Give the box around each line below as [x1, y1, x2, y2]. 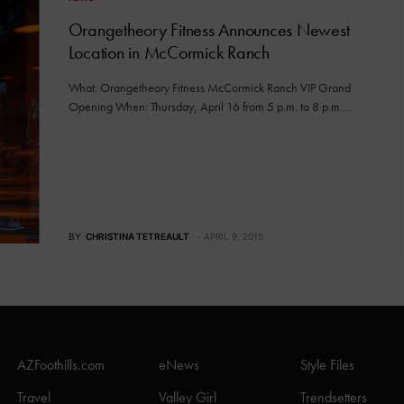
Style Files [300, 355, 354, 374]
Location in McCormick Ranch [68, 41, 270, 65]
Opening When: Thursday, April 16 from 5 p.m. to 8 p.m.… [68, 98, 352, 115]
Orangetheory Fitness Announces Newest [68, 18, 350, 42]
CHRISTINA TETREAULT [85, 231, 189, 242]
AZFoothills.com [17, 355, 105, 374]
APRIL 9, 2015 [203, 231, 263, 242]
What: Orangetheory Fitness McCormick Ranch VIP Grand [68, 79, 351, 96]
